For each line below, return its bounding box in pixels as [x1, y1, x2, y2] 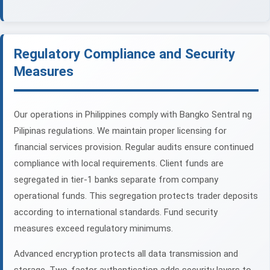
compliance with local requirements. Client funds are [14, 158, 224, 169]
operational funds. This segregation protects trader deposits [14, 190, 258, 202]
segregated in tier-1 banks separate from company [14, 174, 218, 186]
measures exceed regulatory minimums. [14, 223, 173, 234]
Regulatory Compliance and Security [14, 46, 235, 62]
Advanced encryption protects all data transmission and [14, 248, 238, 260]
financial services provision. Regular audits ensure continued [14, 142, 254, 153]
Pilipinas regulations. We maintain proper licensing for [14, 125, 227, 137]
